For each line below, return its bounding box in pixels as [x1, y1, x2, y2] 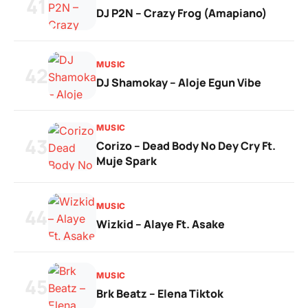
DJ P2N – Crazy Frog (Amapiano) [96, 5, 267, 21]
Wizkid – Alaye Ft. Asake [96, 217, 225, 232]
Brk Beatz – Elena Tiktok [96, 286, 223, 301]
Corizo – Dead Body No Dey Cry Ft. [96, 138, 276, 153]
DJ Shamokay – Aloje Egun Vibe [96, 75, 261, 90]
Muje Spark [96, 153, 157, 168]
